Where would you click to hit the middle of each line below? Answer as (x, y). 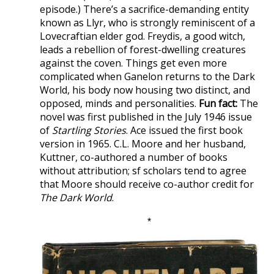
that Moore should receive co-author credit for (147, 184)
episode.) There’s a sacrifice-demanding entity (144, 9)
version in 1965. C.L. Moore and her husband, (143, 144)
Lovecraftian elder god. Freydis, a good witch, (143, 36)
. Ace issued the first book (184, 130)
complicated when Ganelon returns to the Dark (147, 76)
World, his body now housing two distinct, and (145, 90)
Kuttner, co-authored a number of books (134, 157)
